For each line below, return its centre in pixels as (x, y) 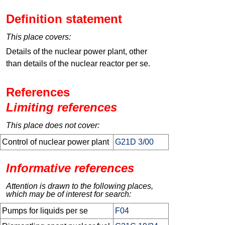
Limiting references (62, 107)
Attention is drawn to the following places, (80, 186)
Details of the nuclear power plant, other (77, 52)
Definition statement (64, 19)
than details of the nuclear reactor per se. (78, 64)
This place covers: (38, 37)
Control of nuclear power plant (55, 142)
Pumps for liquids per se (45, 211)
